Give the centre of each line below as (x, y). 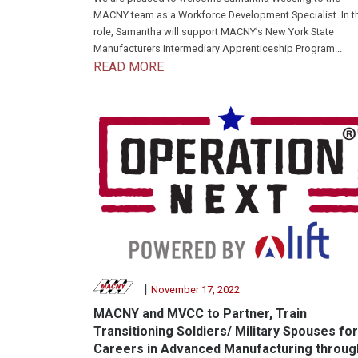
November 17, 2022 (195, 290)
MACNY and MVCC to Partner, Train (200, 314)
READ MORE (129, 67)
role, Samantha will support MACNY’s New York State (214, 32)
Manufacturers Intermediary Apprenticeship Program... (218, 49)
